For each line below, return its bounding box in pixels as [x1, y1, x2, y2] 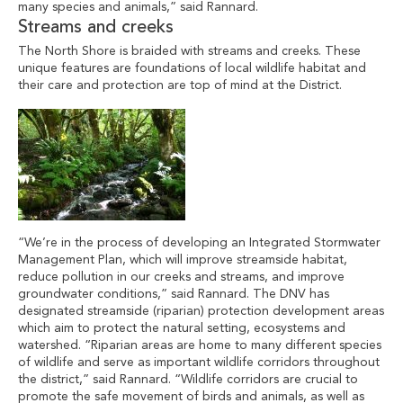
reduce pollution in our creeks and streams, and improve [18, 271, 345, 283]
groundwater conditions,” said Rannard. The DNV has [18, 288, 329, 300]
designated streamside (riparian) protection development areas [18, 305, 384, 318]
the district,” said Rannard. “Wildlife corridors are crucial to [18, 373, 358, 386]
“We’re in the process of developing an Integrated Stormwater [18, 237, 381, 249]
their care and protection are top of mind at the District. [18, 79, 345, 92]
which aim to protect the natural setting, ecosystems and [18, 322, 345, 335]
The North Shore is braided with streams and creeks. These [18, 45, 361, 58]
